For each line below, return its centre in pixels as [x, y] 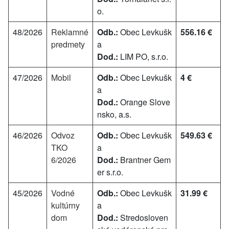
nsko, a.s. [114, 114]
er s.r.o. [110, 172]
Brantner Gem [144, 160]
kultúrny [65, 205]
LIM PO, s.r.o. [143, 56]
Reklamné [70, 32]
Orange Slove [144, 102]
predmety [68, 44]
